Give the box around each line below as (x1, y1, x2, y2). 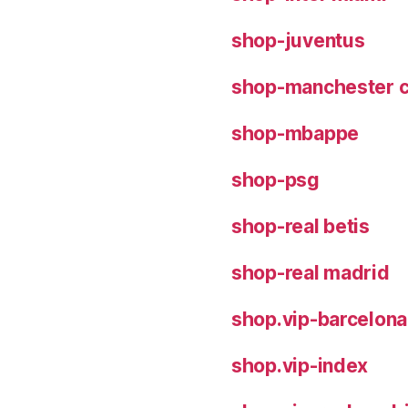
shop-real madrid (231, 260, 390, 284)
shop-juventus (231, 28, 365, 52)
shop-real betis (231, 214, 370, 238)
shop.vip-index (231, 353, 369, 377)
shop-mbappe (231, 121, 360, 145)
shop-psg (231, 168, 320, 191)
